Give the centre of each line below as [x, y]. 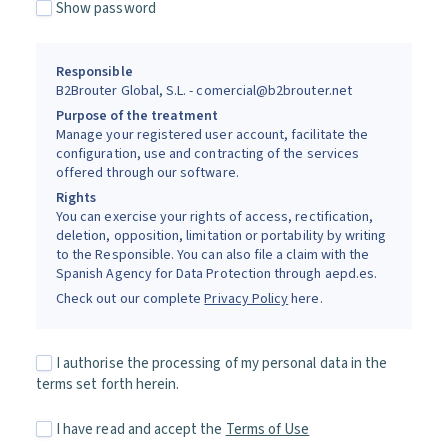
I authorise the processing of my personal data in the [222, 363]
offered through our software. [147, 172]
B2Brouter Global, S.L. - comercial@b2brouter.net [204, 90]
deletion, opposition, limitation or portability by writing [221, 235]
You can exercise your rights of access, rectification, [215, 216]
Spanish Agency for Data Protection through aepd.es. [217, 273]
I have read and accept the [141, 429]
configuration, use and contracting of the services [207, 153]
